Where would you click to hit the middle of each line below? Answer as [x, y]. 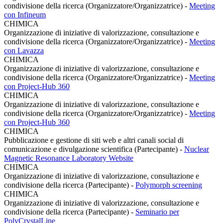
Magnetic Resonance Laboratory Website [69, 158]
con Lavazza [24, 50]
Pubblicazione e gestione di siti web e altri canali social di [94, 140]
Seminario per [157, 212]
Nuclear [197, 149]
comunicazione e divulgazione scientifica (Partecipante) [92, 149]
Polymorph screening [169, 185]
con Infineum [25, 14]
